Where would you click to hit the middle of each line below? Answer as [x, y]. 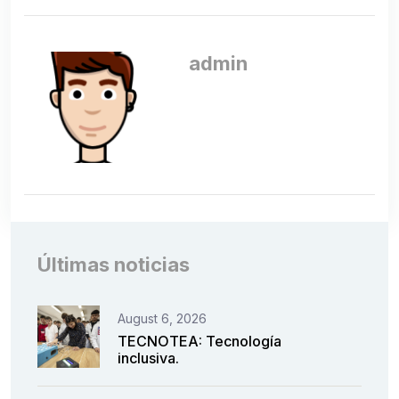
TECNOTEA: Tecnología [199, 342]
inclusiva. [148, 358]
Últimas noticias [114, 265]
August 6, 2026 [162, 319]
